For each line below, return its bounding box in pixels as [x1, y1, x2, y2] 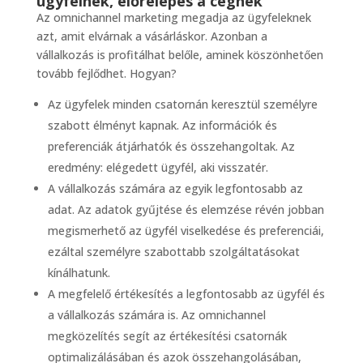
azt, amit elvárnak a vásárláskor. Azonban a [36, 28, 267, 45]
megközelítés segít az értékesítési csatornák [47, 328, 287, 344]
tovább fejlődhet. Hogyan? [36, 66, 177, 82]
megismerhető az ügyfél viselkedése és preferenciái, [47, 223, 324, 239]
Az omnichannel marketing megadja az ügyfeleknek [36, 10, 311, 26]
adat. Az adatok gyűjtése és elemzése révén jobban [47, 202, 324, 218]
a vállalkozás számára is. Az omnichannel [47, 307, 266, 323]
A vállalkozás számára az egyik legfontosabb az [47, 181, 303, 197]
